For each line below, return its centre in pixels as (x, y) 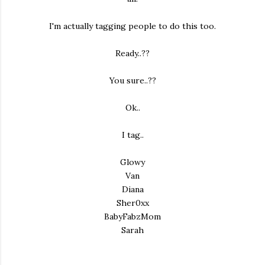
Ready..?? (132, 53)
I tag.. (132, 135)
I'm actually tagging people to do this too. (132, 26)
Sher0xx (132, 203)
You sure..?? (132, 80)
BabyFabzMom (132, 216)
